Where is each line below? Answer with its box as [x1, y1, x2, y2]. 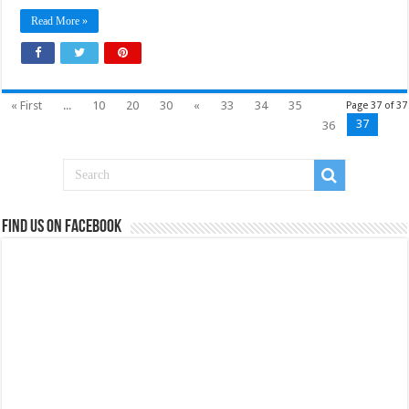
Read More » [31, 14, 89, 27]
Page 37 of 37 [345, 99, 407, 111]
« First [11, 98, 43, 112]
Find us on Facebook [2, 217, 122, 236]
